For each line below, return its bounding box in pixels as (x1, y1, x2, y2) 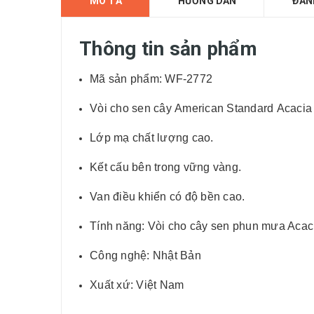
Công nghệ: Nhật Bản (90, 250, 201, 261)
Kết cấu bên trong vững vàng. (90, 161, 241, 173)
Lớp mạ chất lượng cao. (90, 132, 214, 144)
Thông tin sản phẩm (79, 37, 258, 60)
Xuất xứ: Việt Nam (90, 279, 184, 291)
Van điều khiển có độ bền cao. (90, 191, 245, 203)
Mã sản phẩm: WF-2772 (90, 73, 212, 85)
